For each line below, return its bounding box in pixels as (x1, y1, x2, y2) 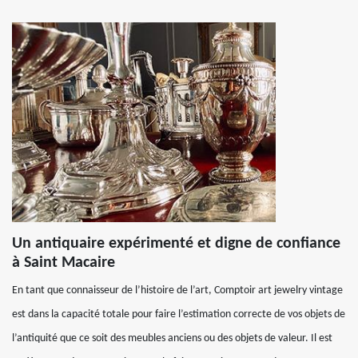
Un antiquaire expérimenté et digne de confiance (12, 236, 340, 252)
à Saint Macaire (12, 255, 115, 271)
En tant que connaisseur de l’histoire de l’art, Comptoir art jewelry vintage (12, 284, 343, 296)
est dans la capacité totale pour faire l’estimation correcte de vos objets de (12, 308, 345, 320)
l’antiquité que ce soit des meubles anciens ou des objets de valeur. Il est (12, 332, 332, 344)
